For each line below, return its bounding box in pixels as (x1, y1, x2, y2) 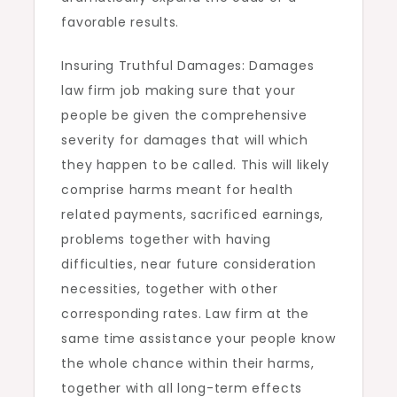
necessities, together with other (61, 280, 278, 298)
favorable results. (61, 13, 180, 31)
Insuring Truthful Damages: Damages (61, 57, 315, 74)
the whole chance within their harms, (61, 354, 315, 372)
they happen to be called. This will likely (61, 156, 330, 174)
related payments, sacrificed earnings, (61, 206, 324, 223)
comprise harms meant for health (61, 181, 294, 198)
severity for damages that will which (61, 131, 308, 149)
